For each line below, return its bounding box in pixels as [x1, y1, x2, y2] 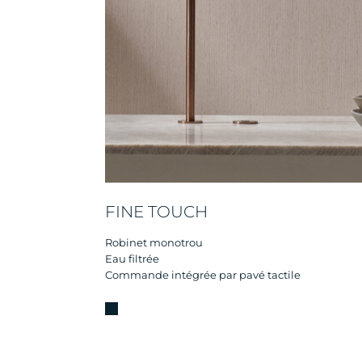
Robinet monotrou [105, 235, 203, 249]
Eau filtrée [105, 251, 159, 265]
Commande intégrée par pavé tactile [105, 267, 301, 281]
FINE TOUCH [105, 201, 208, 221]
